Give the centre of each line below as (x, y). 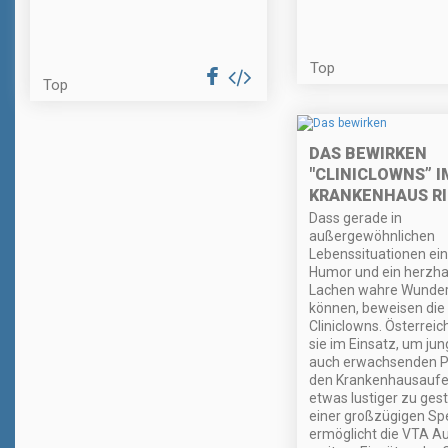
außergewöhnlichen (371, 235)
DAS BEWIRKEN (367, 153)
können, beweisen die (376, 307)
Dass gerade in (355, 217)
